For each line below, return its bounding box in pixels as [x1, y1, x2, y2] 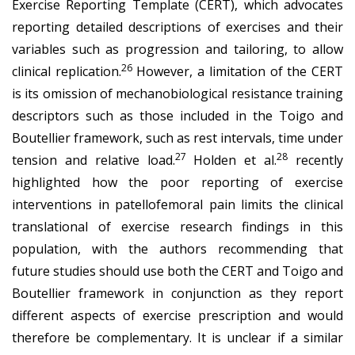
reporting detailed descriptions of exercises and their [12, 17, 343, 36]
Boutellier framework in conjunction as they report [12, 284, 343, 302]
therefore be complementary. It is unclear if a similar [12, 328, 343, 346]
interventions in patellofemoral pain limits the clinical [12, 195, 343, 213]
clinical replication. [12, 62, 121, 80]
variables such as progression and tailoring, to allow [12, 40, 343, 58]
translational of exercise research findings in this [12, 217, 343, 235]
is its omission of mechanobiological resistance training [12, 84, 343, 102]
